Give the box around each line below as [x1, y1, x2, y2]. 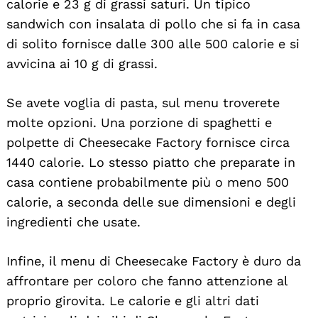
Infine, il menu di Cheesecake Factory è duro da [6, 253, 301, 268]
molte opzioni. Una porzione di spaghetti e [6, 114, 272, 130]
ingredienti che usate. [6, 214, 141, 229]
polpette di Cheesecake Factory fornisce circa [6, 134, 290, 150]
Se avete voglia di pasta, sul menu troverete [6, 94, 280, 110]
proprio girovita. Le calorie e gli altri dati [6, 292, 259, 308]
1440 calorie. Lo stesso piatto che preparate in [6, 154, 295, 170]
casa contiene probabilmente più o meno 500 [6, 174, 289, 190]
